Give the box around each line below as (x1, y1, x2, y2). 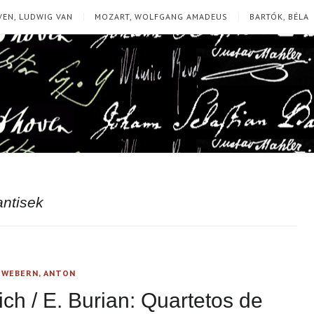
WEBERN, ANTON (1, 267, 76, 278)
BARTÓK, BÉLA (250, 11, 309, 22)
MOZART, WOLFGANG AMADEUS (95, 11, 228, 22)
